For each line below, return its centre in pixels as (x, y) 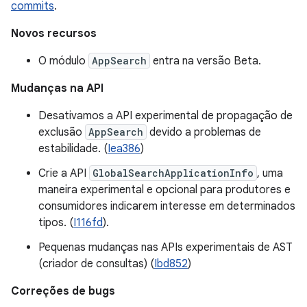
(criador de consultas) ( (96, 264)
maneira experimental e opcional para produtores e (164, 190)
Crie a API (64, 173)
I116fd (88, 223)
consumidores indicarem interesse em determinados (167, 206)
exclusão (62, 132)
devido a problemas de (204, 132)
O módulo (63, 61)
